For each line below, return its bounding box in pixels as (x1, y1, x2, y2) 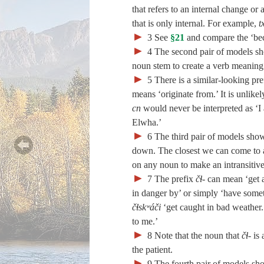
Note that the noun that (154, 230, 242, 240)
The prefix (154, 174, 196, 184)
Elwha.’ (132, 117, 161, 127)
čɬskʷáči (132, 202, 161, 212)
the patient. (132, 245, 173, 255)
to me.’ (132, 216, 158, 226)
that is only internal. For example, (132, 18, 259, 28)
